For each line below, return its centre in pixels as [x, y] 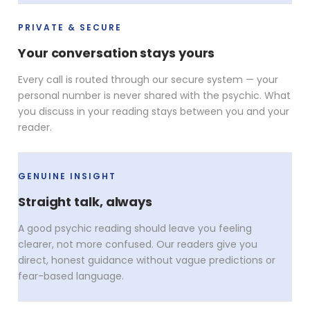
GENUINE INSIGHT [67, 176]
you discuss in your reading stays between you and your [154, 111]
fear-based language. [71, 276]
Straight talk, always [85, 201]
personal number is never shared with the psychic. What [154, 95]
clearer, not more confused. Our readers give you [138, 244]
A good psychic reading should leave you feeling [135, 228]
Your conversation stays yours [117, 53]
